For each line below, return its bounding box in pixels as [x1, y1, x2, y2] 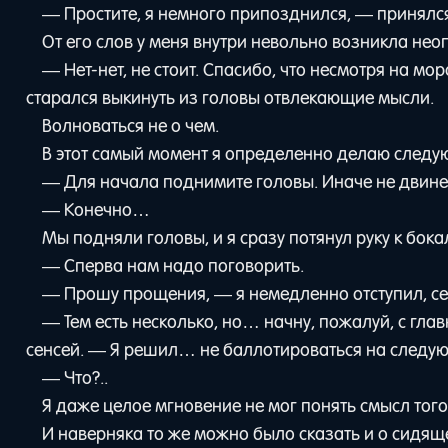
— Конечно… [41, 198, 150, 221]
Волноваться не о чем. [41, 114, 219, 137]
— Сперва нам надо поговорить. [41, 254, 304, 277]
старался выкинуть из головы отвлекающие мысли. [26, 86, 435, 109]
